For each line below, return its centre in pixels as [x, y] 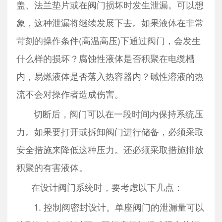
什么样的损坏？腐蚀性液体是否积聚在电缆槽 [105, 58]
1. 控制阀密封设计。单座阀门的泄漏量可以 [110, 206]
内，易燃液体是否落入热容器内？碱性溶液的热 [110, 76]
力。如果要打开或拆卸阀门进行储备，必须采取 [110, 131]
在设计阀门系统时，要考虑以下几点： [99, 187]
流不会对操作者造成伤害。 [70, 93]
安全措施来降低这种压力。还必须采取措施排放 [110, 149]
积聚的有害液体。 [52, 167]
